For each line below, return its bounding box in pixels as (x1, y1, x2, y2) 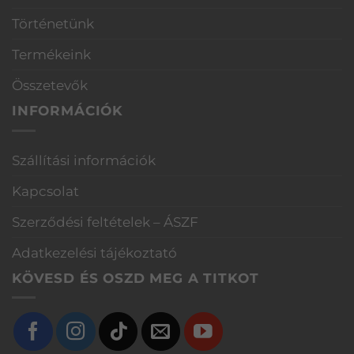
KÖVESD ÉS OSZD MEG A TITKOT (12, 269, 259, 286)
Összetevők (12, 77, 88, 93)
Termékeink (12, 46, 91, 62)
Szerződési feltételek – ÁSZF (12, 213, 198, 230)
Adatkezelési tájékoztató (12, 244, 177, 261)
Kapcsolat (12, 183, 79, 199)
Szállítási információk (12, 152, 156, 168)
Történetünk (12, 15, 94, 32)
